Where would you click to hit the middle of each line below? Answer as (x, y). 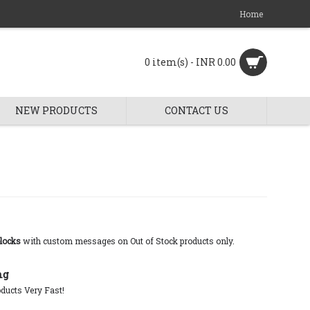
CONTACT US (197, 110)
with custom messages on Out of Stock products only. (128, 241)
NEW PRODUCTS (56, 110)
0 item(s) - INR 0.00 (190, 62)
